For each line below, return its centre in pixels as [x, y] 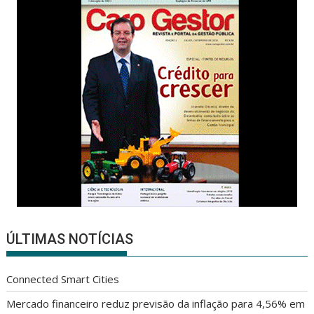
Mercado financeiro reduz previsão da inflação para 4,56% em [156, 304]
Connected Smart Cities [63, 279]
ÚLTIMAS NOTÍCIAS [70, 239]
